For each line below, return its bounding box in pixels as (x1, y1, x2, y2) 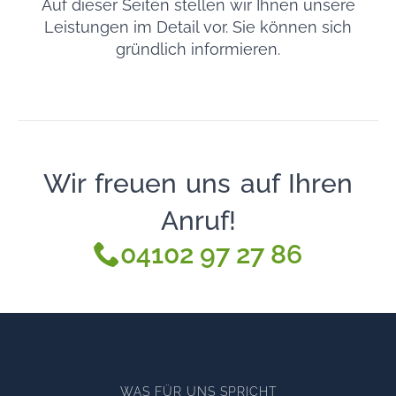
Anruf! (160, 204, 236, 236)
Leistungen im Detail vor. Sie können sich (44, 17, 352, 36)
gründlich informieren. (116, 39, 280, 58)
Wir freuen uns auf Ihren (43, 167, 353, 199)
